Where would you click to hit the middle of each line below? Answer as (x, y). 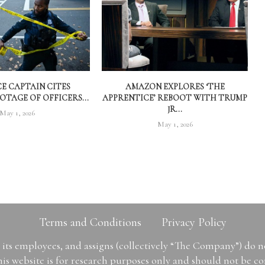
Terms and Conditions (90, 223)
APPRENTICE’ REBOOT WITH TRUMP (175, 98)
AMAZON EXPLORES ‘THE (175, 87)
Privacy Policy (194, 223)
